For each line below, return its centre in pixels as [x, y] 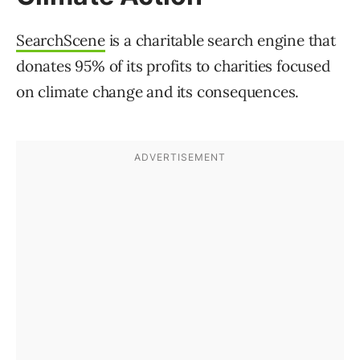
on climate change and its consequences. [158, 92]
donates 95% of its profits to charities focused [173, 66]
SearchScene [61, 41]
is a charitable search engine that [220, 41]
